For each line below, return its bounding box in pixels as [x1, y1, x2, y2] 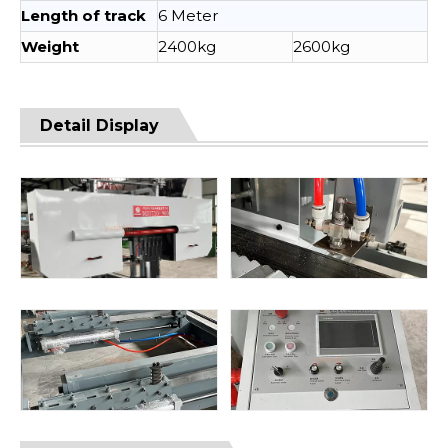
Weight [21, 37, 79, 56]
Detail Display [40, 116, 159, 135]
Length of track [21, 6, 146, 25]
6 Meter [158, 6, 218, 25]
